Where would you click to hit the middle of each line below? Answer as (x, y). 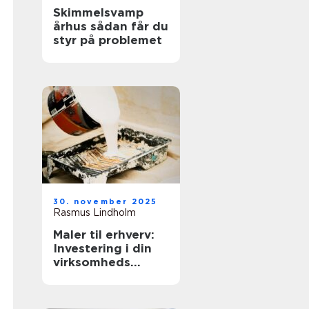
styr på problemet (108, 40)
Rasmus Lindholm (94, 212)
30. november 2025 (106, 201)
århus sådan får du (72, 26)
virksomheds (92, 262)
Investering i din (102, 248)
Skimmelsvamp (98, 12)
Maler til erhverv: (104, 235)
